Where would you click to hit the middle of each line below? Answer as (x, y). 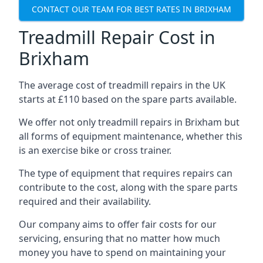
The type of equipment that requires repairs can (126, 173)
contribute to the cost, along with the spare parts (128, 187)
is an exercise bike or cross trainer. (95, 150)
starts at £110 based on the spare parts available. (128, 99)
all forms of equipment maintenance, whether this (131, 136)
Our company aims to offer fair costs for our (118, 224)
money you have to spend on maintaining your (122, 252)
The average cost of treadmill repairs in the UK (122, 85)
